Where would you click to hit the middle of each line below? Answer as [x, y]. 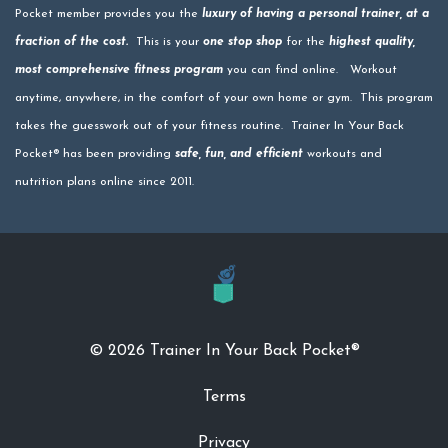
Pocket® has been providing [95, 154]
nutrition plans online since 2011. [104, 182]
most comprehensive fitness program [119, 70]
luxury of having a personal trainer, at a [315, 14]
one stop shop [242, 42]
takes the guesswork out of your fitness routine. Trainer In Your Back [209, 126]
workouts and [342, 154]
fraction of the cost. [71, 42]
